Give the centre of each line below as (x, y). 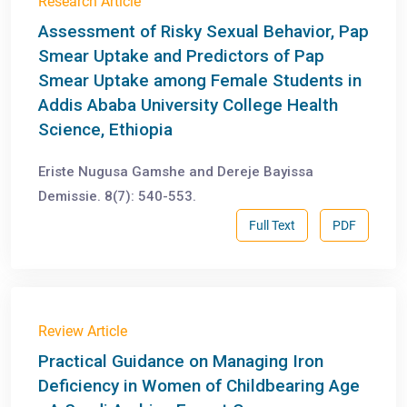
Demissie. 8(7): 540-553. (117, 197)
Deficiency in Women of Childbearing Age (199, 386)
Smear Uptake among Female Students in (200, 81)
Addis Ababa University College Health (188, 105)
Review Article (83, 332)
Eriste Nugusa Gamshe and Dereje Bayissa (176, 172)
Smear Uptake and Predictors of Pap (181, 56)
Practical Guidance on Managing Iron (181, 362)
